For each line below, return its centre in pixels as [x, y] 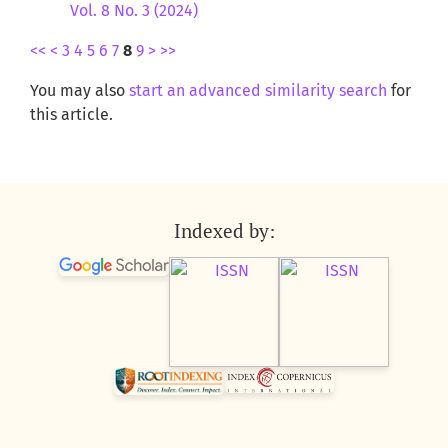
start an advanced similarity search [258, 91]
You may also [79, 91]
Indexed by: [224, 231]
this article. [71, 115]
